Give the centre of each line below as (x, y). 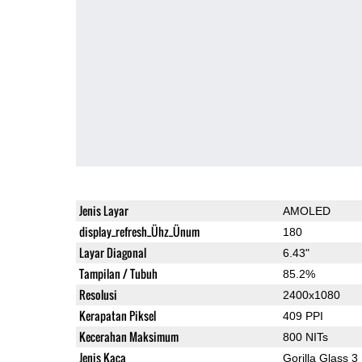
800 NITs (305, 337)
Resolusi (98, 294)
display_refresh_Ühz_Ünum (139, 231)
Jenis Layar (103, 210)
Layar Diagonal (112, 252)
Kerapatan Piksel (117, 315)
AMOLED (306, 210)
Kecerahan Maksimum (128, 336)
